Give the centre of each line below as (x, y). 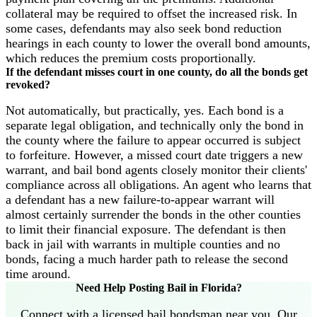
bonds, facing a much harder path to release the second (147, 259)
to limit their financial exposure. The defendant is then (146, 230)
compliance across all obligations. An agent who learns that (158, 185)
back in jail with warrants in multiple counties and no (143, 244)
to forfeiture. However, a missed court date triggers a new (154, 155)
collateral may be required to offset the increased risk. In (151, 13)
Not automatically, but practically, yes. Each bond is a (145, 111)
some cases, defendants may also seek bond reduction (144, 28)
